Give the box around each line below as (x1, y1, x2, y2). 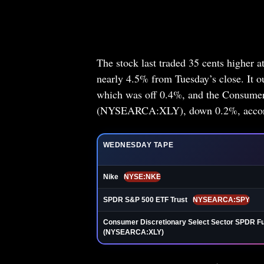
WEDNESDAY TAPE (103, 140, 174, 149)
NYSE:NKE (123, 172, 161, 181)
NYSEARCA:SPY (192, 195, 250, 204)
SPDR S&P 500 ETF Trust (103, 195, 189, 204)
